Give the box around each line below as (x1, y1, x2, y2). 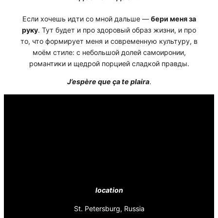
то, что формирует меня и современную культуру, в (20, 37, 198, 46)
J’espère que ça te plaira (67, 77, 149, 86)
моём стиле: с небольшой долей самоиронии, (32, 48, 186, 57)
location (95, 186, 123, 195)
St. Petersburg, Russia (73, 204, 145, 213)
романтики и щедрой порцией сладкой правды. (29, 59, 189, 68)
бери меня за (150, 15, 196, 23)
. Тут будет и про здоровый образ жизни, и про (38, 26, 196, 35)
